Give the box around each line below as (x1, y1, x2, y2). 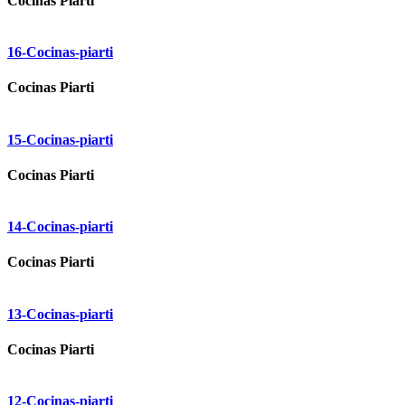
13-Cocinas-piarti (7, 306, 113, 322)
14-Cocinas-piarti (7, 219, 113, 235)
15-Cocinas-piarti (7, 131, 113, 147)
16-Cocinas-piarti (7, 43, 113, 60)
